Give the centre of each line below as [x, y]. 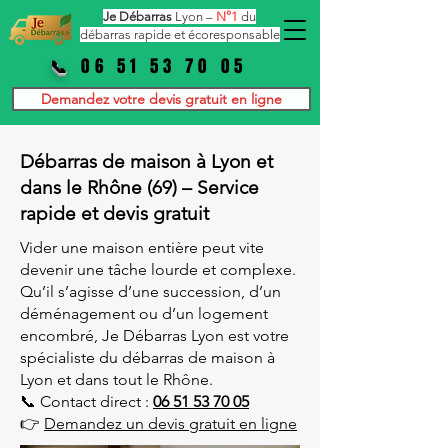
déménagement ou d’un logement [144, 313]
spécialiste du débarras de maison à [147, 357]
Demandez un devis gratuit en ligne [170, 423]
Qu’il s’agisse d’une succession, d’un [150, 291]
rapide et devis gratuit [114, 213]
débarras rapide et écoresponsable [179, 34]
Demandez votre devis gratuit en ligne [161, 99]
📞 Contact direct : [86, 401]
